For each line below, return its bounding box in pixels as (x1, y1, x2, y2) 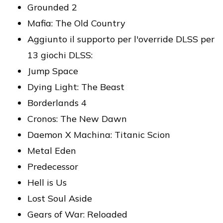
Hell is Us (27, 177, 67, 189)
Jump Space (27, 65, 78, 77)
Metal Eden (27, 145, 76, 157)
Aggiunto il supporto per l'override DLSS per (27, 33, 215, 45)
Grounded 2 (27, 1, 77, 13)
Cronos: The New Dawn (27, 113, 127, 125)
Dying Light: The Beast (27, 81, 124, 93)
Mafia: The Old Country (27, 17, 125, 29)
